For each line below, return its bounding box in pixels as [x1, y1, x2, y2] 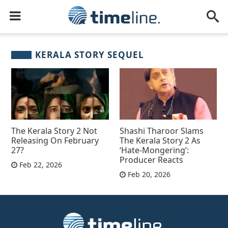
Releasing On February [11, 134, 99, 146]
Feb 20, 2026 [125, 169, 170, 179]
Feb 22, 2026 [17, 159, 63, 169]
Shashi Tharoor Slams [119, 125, 204, 136]
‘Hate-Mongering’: [119, 144, 189, 156]
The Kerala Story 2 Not [11, 125, 98, 136]
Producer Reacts [119, 154, 183, 165]
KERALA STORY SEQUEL [35, 49, 145, 61]
